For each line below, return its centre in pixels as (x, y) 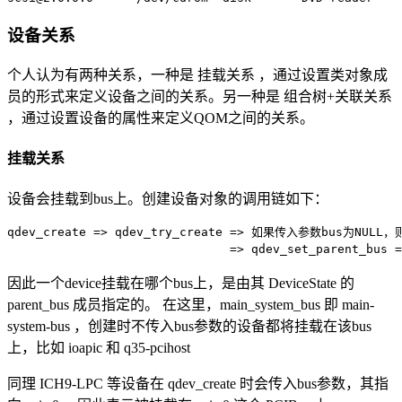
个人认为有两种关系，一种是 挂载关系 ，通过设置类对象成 (197, 74)
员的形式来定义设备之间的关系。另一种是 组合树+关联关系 (200, 96)
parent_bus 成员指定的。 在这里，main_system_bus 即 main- (191, 305)
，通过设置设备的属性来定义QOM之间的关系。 (161, 118)
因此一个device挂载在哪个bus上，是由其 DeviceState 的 (181, 284)
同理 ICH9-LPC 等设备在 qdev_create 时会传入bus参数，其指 (198, 384)
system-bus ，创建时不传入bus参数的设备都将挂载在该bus (189, 327)
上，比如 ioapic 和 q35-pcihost (99, 348)
